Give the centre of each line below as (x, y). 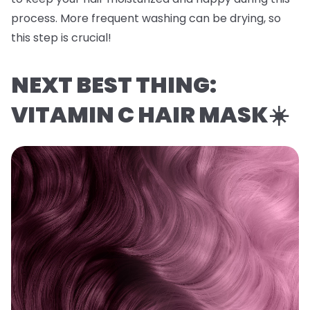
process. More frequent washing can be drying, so (146, 19)
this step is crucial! (61, 38)
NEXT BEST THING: (114, 85)
